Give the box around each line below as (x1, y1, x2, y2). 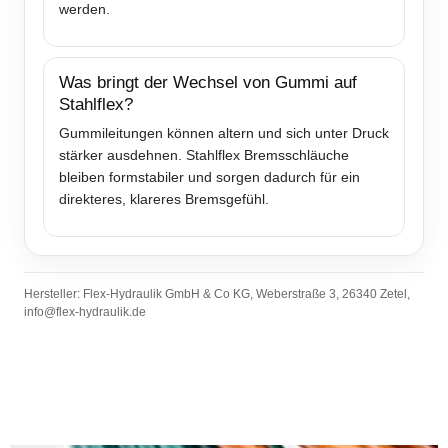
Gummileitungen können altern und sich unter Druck (59, 125, 389, 142)
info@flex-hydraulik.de (24, 305, 146, 320)
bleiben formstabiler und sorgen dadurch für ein (59, 169, 360, 186)
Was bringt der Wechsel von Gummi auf (59, 73, 357, 93)
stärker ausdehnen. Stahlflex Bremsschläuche (59, 147, 349, 164)
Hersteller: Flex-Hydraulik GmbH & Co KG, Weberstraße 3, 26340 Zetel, (24, 287, 410, 302)
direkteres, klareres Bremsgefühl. (59, 191, 269, 208)
